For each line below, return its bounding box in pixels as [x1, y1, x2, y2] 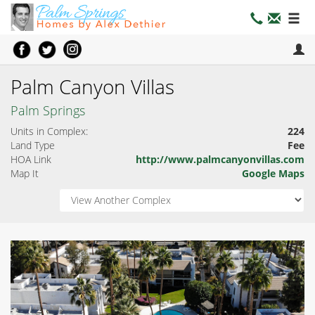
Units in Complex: [11, 124, 88, 138]
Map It [11, 166, 39, 180]
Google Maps [242, 166, 304, 180]
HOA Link [11, 152, 51, 166]
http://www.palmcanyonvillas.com [136, 152, 304, 166]
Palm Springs [11, 101, 85, 119]
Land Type [11, 138, 58, 152]
